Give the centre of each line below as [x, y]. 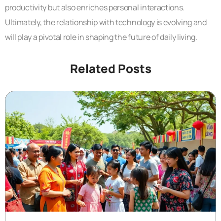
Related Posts [110, 68]
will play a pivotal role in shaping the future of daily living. [101, 37]
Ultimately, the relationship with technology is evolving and [106, 22]
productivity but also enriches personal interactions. [95, 7]
